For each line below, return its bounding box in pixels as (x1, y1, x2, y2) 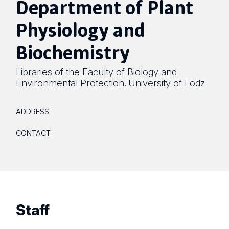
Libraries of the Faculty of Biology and (16, 65, 177, 77)
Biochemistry (16, 37, 130, 67)
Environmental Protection (16, 77, 125, 88)
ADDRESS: (16, 107, 51, 117)
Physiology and (16, 14, 146, 44)
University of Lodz (128, 77, 205, 88)
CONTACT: (16, 128, 52, 138)
